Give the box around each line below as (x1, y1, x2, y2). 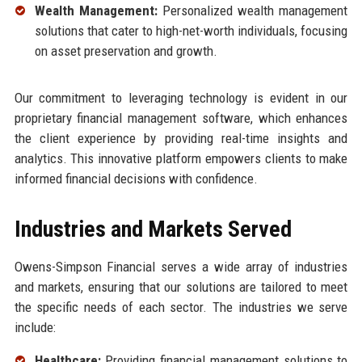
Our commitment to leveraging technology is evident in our (14, 90, 348, 107)
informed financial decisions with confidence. (14, 170, 258, 187)
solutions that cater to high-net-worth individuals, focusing (34, 23, 348, 40)
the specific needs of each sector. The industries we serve (14, 299, 348, 316)
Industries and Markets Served (14, 216, 292, 243)
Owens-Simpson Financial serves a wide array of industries (14, 259, 348, 276)
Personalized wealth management (157, 2, 348, 19)
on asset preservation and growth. (34, 43, 217, 60)
